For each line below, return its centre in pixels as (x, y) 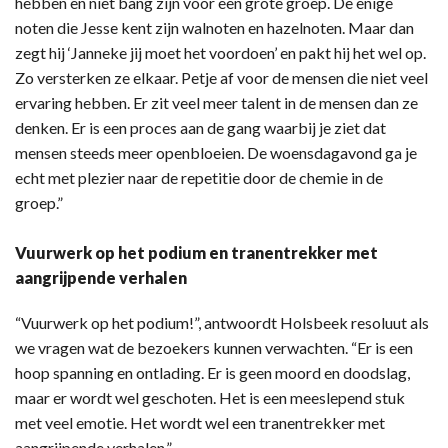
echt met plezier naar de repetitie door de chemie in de (199, 178)
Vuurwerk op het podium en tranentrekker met (196, 253)
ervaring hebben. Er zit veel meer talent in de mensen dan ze (216, 103)
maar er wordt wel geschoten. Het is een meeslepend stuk (210, 398)
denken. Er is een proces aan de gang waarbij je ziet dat (200, 128)
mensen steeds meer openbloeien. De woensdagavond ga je (216, 153)
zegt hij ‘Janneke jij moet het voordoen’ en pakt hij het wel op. (220, 53)
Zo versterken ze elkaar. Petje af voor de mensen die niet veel (221, 78)
